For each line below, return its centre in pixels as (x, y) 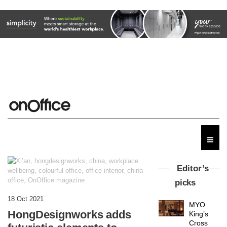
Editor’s (193, 168)
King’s (199, 214)
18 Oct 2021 (26, 199)
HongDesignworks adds (69, 214)
